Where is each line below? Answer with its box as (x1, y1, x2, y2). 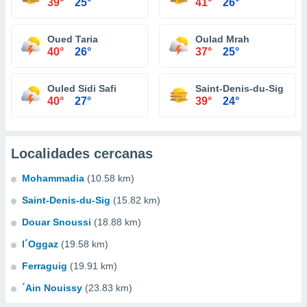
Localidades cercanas (11, 146, 153, 161)
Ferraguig (22, 260, 67, 271)
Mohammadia (22, 173, 84, 184)
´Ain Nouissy (22, 282, 82, 293)
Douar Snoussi (22, 217, 91, 228)
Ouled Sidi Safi (47, 83, 116, 94)
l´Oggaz (22, 238, 58, 249)
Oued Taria (47, 34, 98, 45)
